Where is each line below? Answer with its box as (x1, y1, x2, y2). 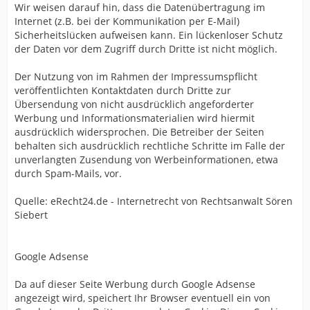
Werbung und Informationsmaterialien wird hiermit (15, 111, 255, 125)
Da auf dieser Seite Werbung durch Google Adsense (15, 277, 255, 291)
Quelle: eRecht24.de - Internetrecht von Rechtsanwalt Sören (15, 194, 293, 208)
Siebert (15, 208, 48, 221)
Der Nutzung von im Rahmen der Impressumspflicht (15, 70, 257, 83)
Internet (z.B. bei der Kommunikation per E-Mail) (15, 15, 239, 28)
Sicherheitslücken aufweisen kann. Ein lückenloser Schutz (15, 28, 283, 42)
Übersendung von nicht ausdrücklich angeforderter (15, 98, 254, 111)
